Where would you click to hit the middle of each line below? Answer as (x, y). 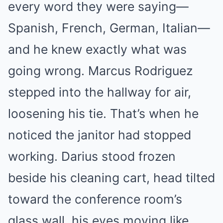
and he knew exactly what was (97, 50)
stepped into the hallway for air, (100, 92)
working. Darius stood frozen (92, 157)
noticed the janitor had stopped (100, 135)
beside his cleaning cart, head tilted (111, 178)
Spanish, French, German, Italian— (109, 28)
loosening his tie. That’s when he (103, 114)
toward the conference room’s (95, 199)
